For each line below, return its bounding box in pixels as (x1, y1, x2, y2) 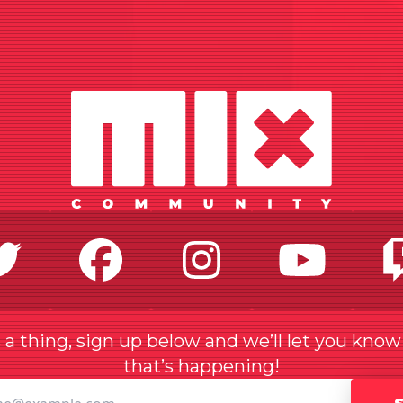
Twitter (21, 230, 170, 282)
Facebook (121, 230, 334, 282)
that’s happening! (123, 355, 280, 377)
